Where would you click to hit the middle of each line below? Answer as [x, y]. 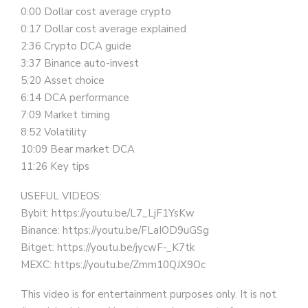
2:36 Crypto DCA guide [76, 46]
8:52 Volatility [54, 132]
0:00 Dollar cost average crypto [96, 12]
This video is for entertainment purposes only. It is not [148, 294]
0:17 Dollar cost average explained [103, 29]
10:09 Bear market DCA [78, 149]
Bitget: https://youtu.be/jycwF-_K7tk [108, 247]
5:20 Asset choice [63, 80]
